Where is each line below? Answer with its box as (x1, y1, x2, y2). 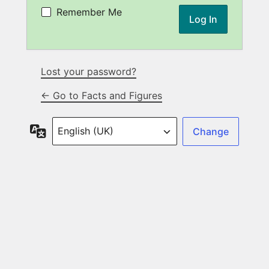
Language (46, 122, 91, 135)
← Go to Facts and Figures (41, 89, 162, 102)
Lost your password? (41, 65, 136, 78)
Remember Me (56, 6, 122, 19)
